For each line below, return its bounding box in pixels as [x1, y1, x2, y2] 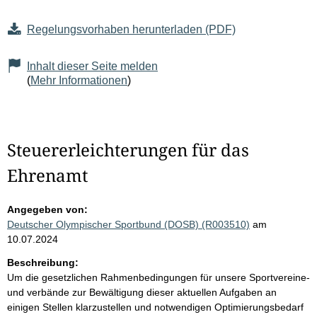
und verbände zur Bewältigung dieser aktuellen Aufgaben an [7, 287, 277, 299]
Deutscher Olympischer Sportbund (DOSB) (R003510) [7, 219, 250, 231]
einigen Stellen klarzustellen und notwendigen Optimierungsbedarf [7, 301, 304, 313]
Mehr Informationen [30, 74, 127, 87]
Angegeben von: [7, 204, 88, 216]
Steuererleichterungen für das [7, 138, 249, 162]
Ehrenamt [7, 163, 88, 188]
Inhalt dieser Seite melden [27, 60, 158, 73]
